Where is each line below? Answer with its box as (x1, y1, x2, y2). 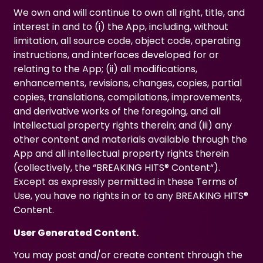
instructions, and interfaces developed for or (14, 48, 220, 62)
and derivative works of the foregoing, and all (14, 104, 221, 119)
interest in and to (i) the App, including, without (14, 20, 229, 34)
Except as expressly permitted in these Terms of (14, 175, 238, 189)
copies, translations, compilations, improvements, (14, 90, 242, 104)
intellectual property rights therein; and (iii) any (14, 119, 232, 133)
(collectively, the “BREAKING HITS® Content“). (14, 161, 221, 175)
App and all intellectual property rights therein (14, 147, 230, 161)
